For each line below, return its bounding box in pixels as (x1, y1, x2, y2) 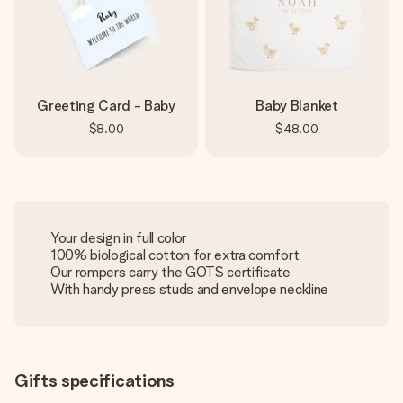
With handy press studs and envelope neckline (50, 281, 328, 298)
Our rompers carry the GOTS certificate (50, 264, 291, 281)
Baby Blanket (255, 97, 338, 114)
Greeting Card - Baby (37, 97, 175, 114)
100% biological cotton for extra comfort (50, 246, 300, 264)
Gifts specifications (14, 370, 175, 391)
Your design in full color (50, 229, 186, 246)
